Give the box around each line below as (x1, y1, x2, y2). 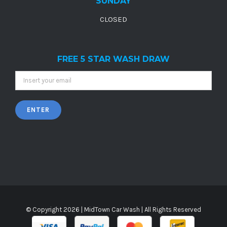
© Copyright (26, 205, 63, 213)
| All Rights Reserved (140, 205, 201, 213)
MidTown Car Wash (84, 205, 140, 213)
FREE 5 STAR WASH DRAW (57, 54, 170, 64)
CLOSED (100, 15, 127, 24)
